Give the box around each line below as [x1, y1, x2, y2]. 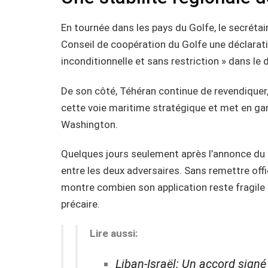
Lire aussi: [90, 227, 138, 240]
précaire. [61, 197, 100, 210]
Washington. [61, 118, 118, 130]
